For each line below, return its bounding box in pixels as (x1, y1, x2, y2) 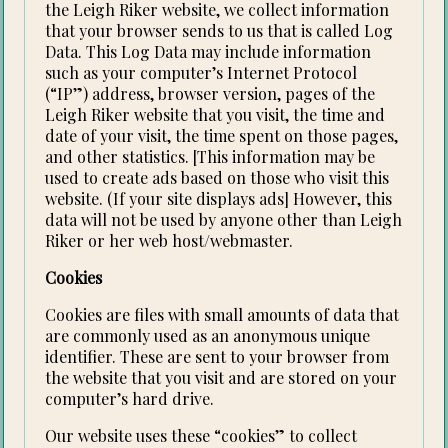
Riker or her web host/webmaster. (45, 230, 294, 252)
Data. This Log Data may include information (45, 41, 372, 63)
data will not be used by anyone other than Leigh (45, 209, 403, 231)
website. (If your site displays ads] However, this (45, 188, 393, 210)
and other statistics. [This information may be (45, 146, 376, 168)
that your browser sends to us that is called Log (45, 20, 394, 42)
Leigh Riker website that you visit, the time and (45, 104, 386, 126)
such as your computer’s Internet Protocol (45, 62, 358, 84)
